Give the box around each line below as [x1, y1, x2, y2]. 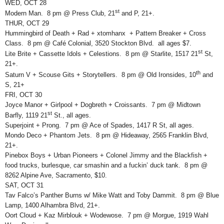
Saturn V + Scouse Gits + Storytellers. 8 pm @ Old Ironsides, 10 [5, 70, 196, 78]
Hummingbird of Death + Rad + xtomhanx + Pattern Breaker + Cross [5, 29, 206, 37]
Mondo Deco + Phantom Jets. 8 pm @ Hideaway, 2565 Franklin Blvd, [5, 131, 208, 139]
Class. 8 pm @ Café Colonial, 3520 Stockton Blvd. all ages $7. [5, 39, 191, 47]
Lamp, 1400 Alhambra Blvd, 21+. [5, 201, 100, 209]
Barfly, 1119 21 [5, 111, 47, 119]
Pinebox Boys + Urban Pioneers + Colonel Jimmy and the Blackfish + [5, 151, 207, 159]
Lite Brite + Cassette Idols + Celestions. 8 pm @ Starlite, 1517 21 [5, 50, 198, 58]
